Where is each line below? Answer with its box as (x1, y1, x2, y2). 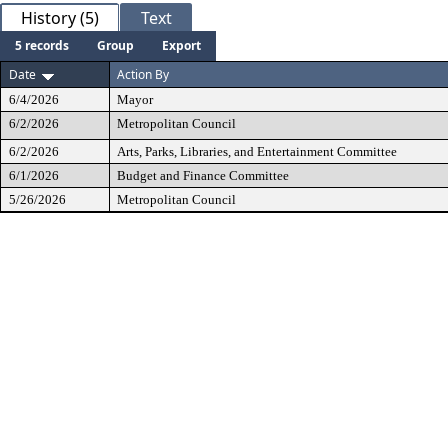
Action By (117, 66, 169, 83)
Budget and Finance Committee (117, 168, 289, 183)
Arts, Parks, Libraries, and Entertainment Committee (117, 144, 397, 159)
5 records (15, 37, 69, 54)
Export (162, 37, 201, 54)
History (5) (21, 7, 99, 29)
